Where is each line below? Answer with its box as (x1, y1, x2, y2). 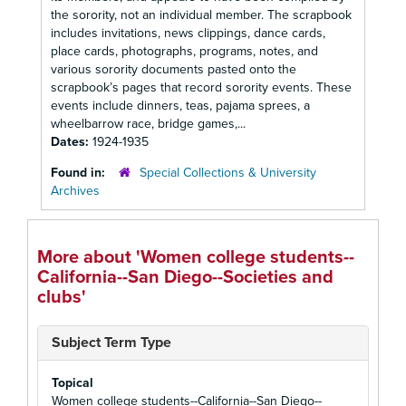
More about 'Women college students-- (37, 246, 354, 268)
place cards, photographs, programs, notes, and (51, 43, 318, 59)
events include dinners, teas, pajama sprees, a (51, 98, 310, 113)
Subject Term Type (52, 333, 171, 352)
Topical (52, 375, 93, 391)
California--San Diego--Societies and (37, 266, 333, 288)
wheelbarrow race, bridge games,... (51, 116, 246, 131)
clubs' (37, 286, 86, 308)
